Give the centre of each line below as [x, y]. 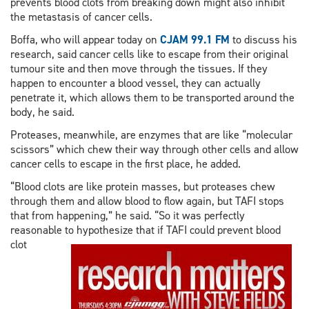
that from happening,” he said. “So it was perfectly [128, 216]
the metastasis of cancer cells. [81, 17]
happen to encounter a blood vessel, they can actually [136, 83]
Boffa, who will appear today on [85, 39]
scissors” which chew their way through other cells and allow [154, 150]
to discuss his [263, 39]
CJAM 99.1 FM [195, 39]
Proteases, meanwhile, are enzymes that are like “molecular [151, 135]
